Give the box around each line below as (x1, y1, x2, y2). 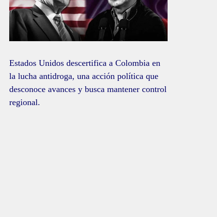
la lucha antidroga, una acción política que (9, 71, 159, 81)
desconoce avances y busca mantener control (9, 84, 167, 94)
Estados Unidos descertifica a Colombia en (9, 58, 161, 68)
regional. (9, 97, 41, 107)
